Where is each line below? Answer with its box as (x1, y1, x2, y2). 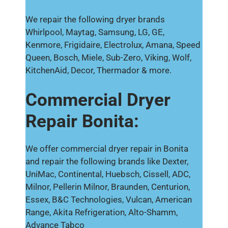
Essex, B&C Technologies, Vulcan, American (25, 194, 192, 205)
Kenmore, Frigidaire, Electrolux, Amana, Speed (25, 39, 201, 50)
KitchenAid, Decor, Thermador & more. (25, 65, 172, 75)
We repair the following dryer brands (25, 14, 165, 24)
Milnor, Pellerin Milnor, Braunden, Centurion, (25, 182, 190, 192)
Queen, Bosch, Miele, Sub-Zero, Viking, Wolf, (25, 52, 191, 63)
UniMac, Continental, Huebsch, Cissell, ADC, (25, 169, 190, 179)
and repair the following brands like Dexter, (25, 156, 188, 166)
